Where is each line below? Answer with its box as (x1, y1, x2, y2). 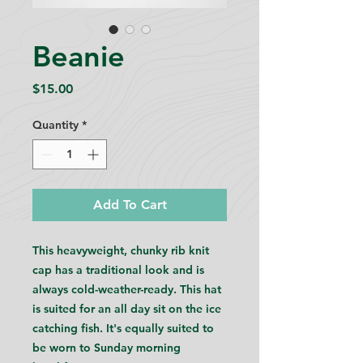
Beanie (32, 38, 125, 74)
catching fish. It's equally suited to (32, 320, 214, 335)
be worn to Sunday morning (32, 340, 181, 355)
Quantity (32, 117, 79, 132)
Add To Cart (92, 196, 167, 212)
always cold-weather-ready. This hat (32, 281, 221, 297)
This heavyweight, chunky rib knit (32, 242, 209, 258)
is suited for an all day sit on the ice (32, 301, 221, 316)
